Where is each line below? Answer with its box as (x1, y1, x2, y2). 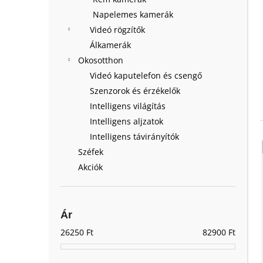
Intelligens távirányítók (90, 131, 179, 142)
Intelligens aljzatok (90, 116, 163, 127)
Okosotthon (78, 55, 123, 66)
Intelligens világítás (90, 100, 166, 112)
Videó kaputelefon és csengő (90, 70, 202, 81)
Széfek (78, 146, 103, 157)
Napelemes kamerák (93, 9, 173, 20)
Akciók (78, 161, 103, 173)
